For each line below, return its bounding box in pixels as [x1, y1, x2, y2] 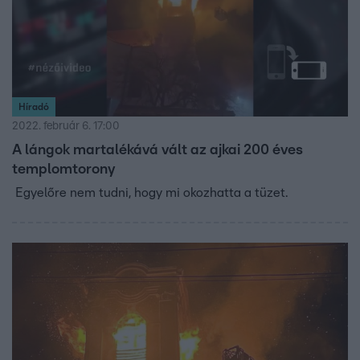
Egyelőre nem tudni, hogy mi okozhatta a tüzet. [12, 186, 288, 199]
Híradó [18, 102, 49, 112]
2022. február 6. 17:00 [12, 121, 120, 132]
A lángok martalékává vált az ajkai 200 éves [12, 143, 303, 157]
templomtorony [12, 162, 115, 177]
